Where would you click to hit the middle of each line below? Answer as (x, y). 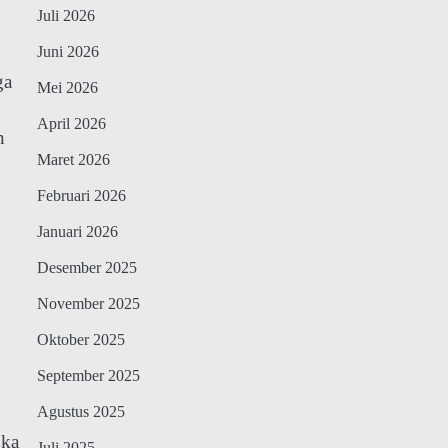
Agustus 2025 (80, 412)
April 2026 (71, 124)
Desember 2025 (86, 268)
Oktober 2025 (80, 340)
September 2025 (88, 376)
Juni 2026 (67, 52)
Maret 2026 (73, 160)
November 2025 (88, 304)
